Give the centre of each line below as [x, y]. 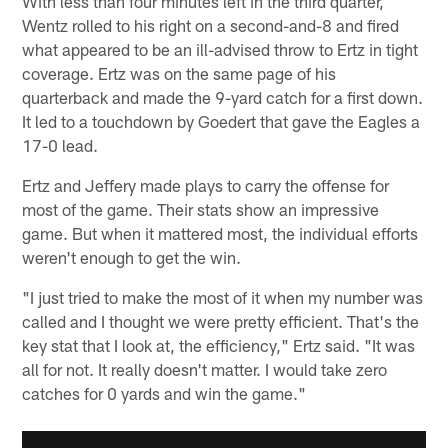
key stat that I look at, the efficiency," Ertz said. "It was [219, 345]
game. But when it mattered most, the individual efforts [220, 233]
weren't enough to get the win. [132, 257]
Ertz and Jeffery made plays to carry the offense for [206, 185]
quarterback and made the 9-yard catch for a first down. [223, 97]
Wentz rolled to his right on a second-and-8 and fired [211, 25]
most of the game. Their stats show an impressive [201, 209]
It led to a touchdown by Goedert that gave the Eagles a [221, 121]
